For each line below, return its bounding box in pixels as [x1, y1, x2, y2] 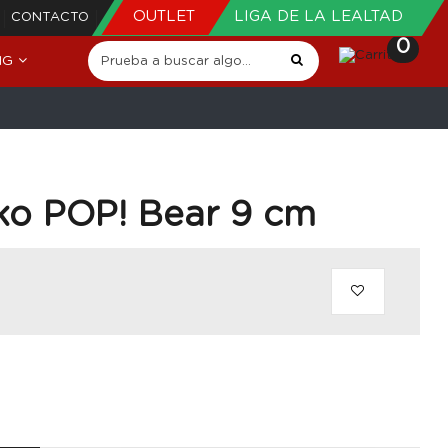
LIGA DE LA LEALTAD [234, 9, 403, 24]
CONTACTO [11, 11, 89, 24]
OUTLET [133, 9, 200, 24]
